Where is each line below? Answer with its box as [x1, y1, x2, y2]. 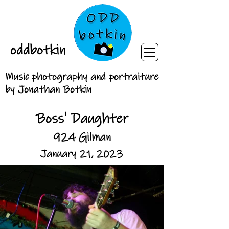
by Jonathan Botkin [5, 83, 91, 96]
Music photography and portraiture [5, 71, 158, 83]
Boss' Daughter [35, 110, 128, 127]
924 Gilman [53, 130, 111, 144]
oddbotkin [10, 41, 65, 59]
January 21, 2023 [40, 148, 123, 161]
